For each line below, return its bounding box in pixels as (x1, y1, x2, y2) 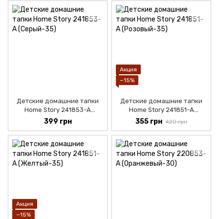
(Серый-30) (40, 114, 76, 122)
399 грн (44, 117, 72, 126)
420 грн (165, 118, 187, 126)
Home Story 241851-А (129, 106, 194, 113)
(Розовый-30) (140, 114, 183, 122)
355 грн (135, 117, 162, 126)
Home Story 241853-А (24, 106, 91, 113)
